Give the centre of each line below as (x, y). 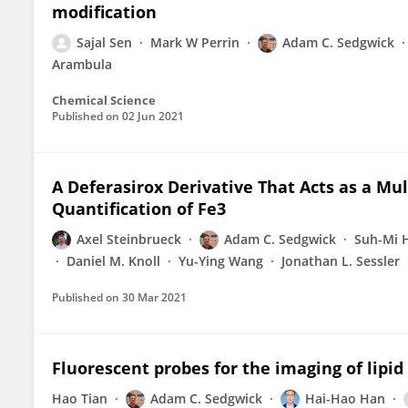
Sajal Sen (104, 42)
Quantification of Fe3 (139, 209)
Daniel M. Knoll (113, 261)
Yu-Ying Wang (221, 261)
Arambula (82, 64)
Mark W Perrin (195, 42)
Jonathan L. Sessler (341, 261)
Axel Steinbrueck (129, 239)
